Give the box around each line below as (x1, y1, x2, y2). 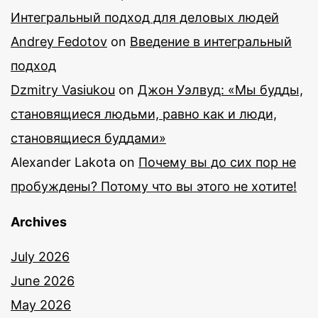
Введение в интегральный (130, 34, 292, 50)
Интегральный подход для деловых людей (11, 10, 279, 26)
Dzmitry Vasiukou (11, 82, 115, 98)
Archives (11, 214, 67, 230)
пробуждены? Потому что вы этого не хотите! (11, 179, 297, 194)
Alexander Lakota (11, 155, 116, 170)
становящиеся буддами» (11, 131, 166, 146)
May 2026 (11, 297, 71, 313)
